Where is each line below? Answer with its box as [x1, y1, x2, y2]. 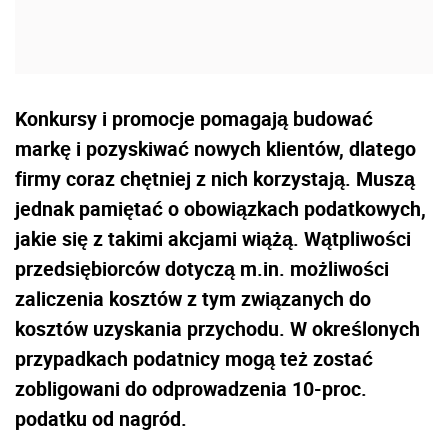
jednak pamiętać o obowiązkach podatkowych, [15, 194, 426, 222]
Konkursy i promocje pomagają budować [15, 104, 373, 132]
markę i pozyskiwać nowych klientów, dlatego [15, 134, 416, 162]
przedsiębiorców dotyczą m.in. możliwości [15, 254, 389, 282]
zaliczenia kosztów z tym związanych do [15, 284, 371, 312]
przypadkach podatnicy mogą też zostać [15, 344, 373, 372]
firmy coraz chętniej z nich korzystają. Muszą [15, 164, 415, 192]
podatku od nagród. [15, 404, 187, 432]
